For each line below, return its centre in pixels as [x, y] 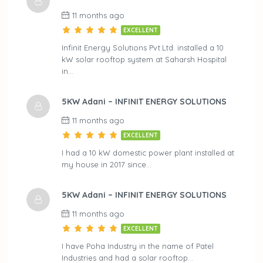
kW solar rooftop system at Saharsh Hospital [144, 59]
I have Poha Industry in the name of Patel [138, 246]
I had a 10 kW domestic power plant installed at [148, 152]
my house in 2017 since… [107, 164]
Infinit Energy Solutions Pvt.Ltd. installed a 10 [143, 47]
